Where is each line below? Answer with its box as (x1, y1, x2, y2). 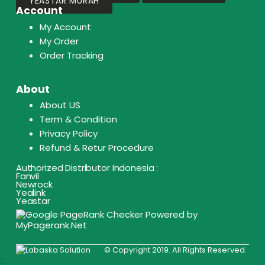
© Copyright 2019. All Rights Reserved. (104, 244, 247, 256)
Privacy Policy (39, 127, 98, 140)
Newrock (15, 178, 53, 190)
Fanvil (15, 170, 40, 182)
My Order (39, 34, 79, 47)
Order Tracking (39, 49, 104, 62)
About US (39, 99, 80, 112)
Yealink (15, 186, 46, 199)
